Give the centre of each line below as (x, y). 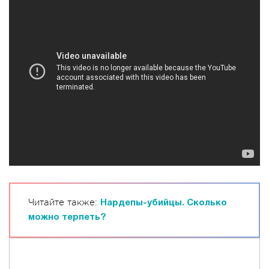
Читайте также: (64, 203)
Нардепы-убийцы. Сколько (164, 203)
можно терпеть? (67, 217)
